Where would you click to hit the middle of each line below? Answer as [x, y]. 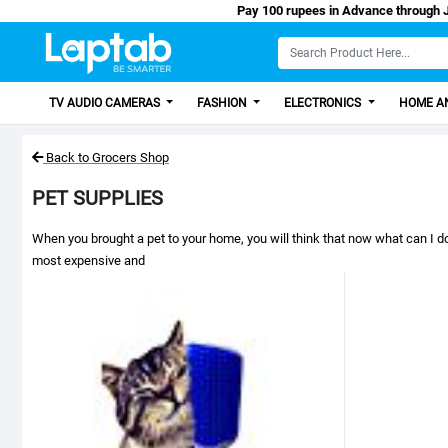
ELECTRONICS [324, 103]
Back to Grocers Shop [107, 157]
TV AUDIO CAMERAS [106, 103]
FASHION [224, 103]
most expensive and [88, 260]
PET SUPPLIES [97, 198]
